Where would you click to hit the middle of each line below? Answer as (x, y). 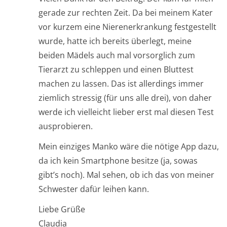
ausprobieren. (66, 126)
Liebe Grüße (62, 210)
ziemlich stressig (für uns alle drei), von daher (125, 98)
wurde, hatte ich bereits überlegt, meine (115, 41)
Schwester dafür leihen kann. (94, 189)
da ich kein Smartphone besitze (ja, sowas (118, 161)
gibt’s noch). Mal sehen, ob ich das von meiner (126, 175)
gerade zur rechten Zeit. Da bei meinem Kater (126, 13)
